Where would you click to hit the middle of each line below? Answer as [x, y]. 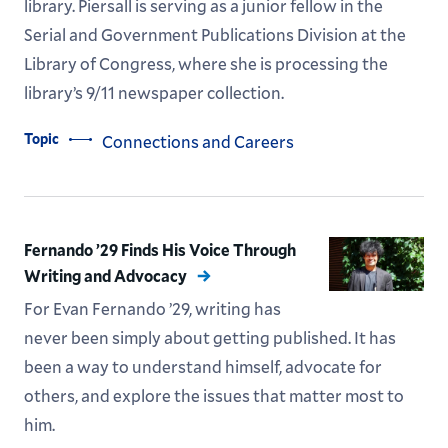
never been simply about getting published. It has [209, 338]
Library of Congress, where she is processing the [205, 64]
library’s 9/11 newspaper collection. [153, 93]
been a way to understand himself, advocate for [202, 367]
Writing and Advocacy [105, 276]
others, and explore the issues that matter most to [213, 396]
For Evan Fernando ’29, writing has [152, 309]
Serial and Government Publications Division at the [214, 35]
